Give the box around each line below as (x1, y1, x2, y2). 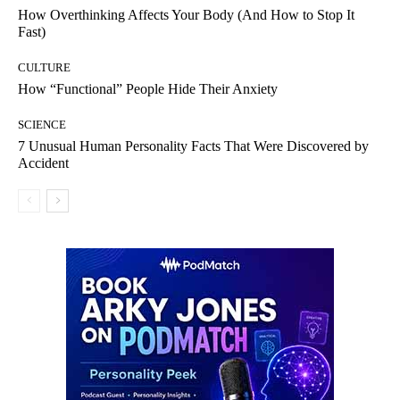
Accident (18, 155, 69, 171)
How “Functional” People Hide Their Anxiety (18, 81, 278, 97)
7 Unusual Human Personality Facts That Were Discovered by (18, 138, 369, 154)
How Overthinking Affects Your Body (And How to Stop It (18, 7, 354, 23)
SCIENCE (18, 118, 66, 132)
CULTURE (18, 61, 71, 75)
